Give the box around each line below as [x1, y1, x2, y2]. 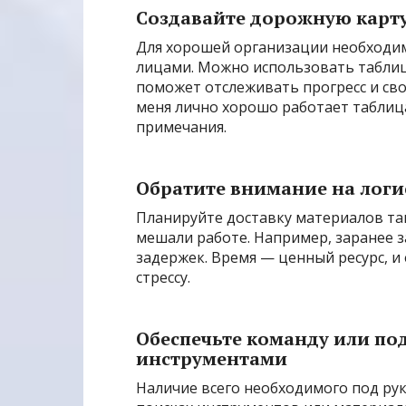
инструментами [136, 346, 287, 372]
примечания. [136, 117, 227, 138]
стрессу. [136, 267, 190, 288]
